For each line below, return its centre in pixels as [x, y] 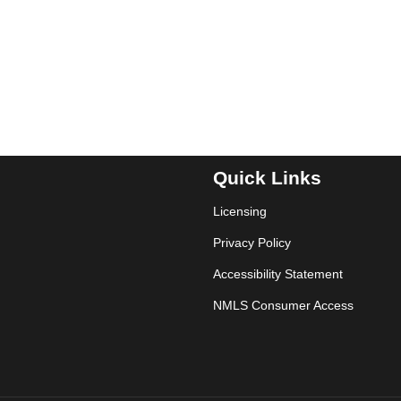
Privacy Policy [252, 243]
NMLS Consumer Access [283, 305]
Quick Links [267, 178]
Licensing [240, 211]
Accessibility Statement [278, 274]
